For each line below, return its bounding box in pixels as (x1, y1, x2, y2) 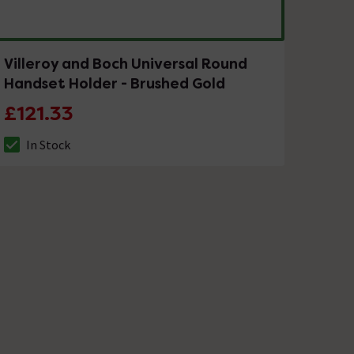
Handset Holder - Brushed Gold (4, 74, 226, 93)
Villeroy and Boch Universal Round (4, 55, 248, 73)
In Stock (26, 137, 71, 153)
